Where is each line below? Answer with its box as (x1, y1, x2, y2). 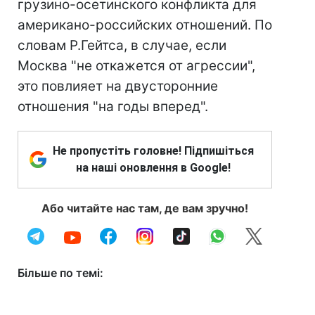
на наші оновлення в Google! (76, 161, 231, 174)
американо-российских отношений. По (18, 17, 272, 33)
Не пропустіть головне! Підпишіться (53, 144, 254, 157)
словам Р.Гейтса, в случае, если (18, 37, 226, 53)
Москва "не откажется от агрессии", (18, 58, 255, 74)
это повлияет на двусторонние (18, 78, 218, 94)
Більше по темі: (18, 266, 103, 280)
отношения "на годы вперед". (18, 98, 208, 115)
